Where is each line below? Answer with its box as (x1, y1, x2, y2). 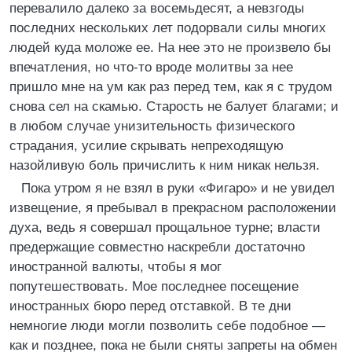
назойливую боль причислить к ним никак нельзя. (9, 158, 320, 173)
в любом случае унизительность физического (9, 119, 295, 134)
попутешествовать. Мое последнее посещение (9, 279, 299, 294)
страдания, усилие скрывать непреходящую (9, 138, 284, 153)
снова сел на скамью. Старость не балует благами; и (9, 99, 339, 114)
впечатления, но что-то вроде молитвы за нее (9, 60, 293, 75)
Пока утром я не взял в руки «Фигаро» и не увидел (21, 181, 335, 196)
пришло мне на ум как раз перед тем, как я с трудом (9, 79, 332, 94)
